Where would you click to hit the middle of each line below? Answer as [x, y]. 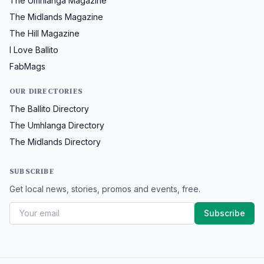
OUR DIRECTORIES [46, 91]
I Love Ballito [34, 50]
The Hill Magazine [44, 33]
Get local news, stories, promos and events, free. [105, 189]
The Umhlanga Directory [57, 125]
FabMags [27, 66]
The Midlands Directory [55, 142]
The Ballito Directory [49, 109]
